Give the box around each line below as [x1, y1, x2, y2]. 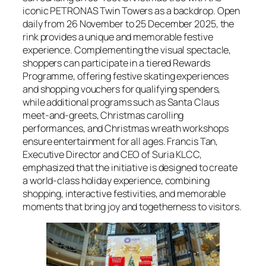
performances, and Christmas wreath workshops [23, 121, 229, 135]
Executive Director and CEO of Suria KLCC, [23, 147, 202, 161]
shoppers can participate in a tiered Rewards [23, 56, 210, 69]
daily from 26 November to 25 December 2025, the [23, 17, 235, 30]
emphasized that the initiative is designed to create [23, 160, 237, 174]
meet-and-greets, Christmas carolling [23, 108, 184, 122]
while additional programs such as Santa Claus [23, 95, 219, 109]
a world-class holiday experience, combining [23, 173, 210, 187]
